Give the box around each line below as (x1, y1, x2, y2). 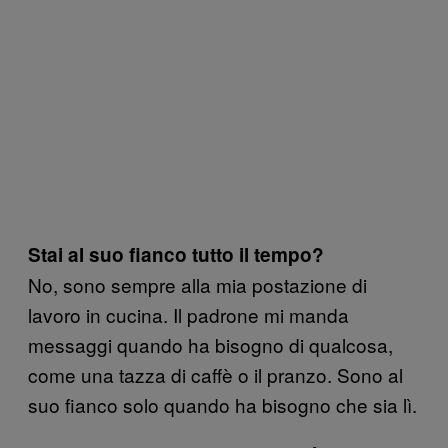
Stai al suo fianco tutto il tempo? (28, 241, 324, 268)
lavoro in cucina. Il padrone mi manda (28, 301, 349, 328)
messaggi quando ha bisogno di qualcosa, (28, 331, 393, 358)
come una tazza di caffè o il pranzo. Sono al (28, 361, 403, 388)
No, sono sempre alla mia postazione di (28, 271, 367, 298)
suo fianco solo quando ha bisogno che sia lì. (28, 391, 417, 418)
